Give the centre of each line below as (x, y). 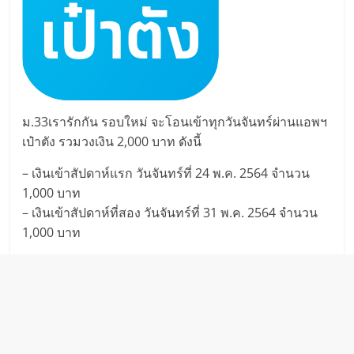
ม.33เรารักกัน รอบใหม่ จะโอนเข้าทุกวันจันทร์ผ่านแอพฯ (175, 121)
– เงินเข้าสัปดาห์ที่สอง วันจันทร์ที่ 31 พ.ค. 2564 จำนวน (170, 212)
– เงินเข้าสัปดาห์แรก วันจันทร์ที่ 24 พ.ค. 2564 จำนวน (166, 173)
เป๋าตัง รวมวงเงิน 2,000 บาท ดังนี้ (112, 141)
